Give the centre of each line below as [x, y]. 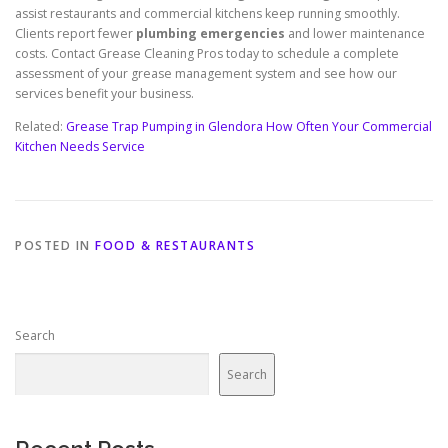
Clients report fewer [75, 34]
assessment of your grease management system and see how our [206, 74]
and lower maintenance [355, 34]
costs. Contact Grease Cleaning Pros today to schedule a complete [207, 54]
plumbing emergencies [210, 34]
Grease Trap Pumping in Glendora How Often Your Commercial [249, 127]
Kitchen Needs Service [80, 147]
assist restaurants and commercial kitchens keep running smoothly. [207, 14]
